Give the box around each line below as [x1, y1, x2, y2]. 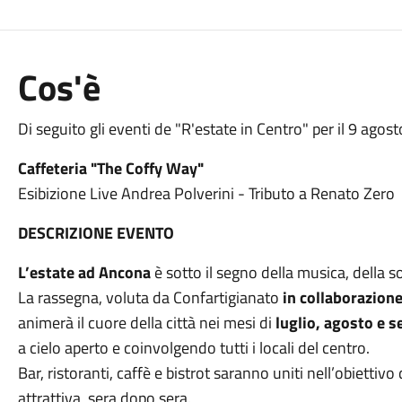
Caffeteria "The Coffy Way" [17, 156, 204, 180]
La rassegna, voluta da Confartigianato [17, 285, 283, 310]
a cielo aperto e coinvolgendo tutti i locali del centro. [17, 336, 370, 360]
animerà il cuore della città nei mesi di [17, 310, 275, 335]
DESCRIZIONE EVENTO [17, 221, 174, 245]
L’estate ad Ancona [17, 260, 154, 284]
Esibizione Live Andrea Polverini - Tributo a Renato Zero [17, 181, 395, 205]
